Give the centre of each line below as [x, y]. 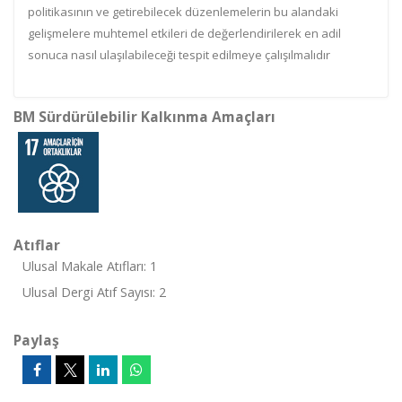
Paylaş [36, 340]
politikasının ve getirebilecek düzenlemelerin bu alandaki [183, 12]
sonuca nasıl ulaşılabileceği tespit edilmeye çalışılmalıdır [179, 55]
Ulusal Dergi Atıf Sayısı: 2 [94, 292]
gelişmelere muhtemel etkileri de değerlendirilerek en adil [184, 33]
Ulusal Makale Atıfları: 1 [90, 266]
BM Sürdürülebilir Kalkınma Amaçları [144, 117]
